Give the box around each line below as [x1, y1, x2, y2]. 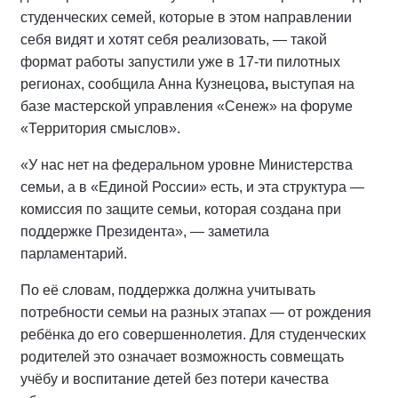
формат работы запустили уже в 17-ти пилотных [20, 54, 340, 69]
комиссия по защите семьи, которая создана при [20, 202, 341, 217]
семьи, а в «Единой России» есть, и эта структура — [20, 179, 364, 195]
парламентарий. [20, 246, 127, 261]
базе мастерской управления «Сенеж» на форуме [20, 99, 353, 114]
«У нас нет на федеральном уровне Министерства [20, 157, 353, 172]
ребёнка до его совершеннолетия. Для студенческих [20, 327, 366, 342]
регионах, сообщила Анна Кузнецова [20, 76, 265, 92]
